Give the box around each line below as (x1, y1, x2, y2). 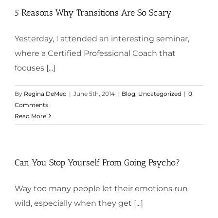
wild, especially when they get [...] (15, 198, 143, 208)
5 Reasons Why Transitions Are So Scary (15, 7, 172, 18)
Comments (15, 101, 48, 109)
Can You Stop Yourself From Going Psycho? (15, 157, 180, 168)
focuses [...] (15, 63, 55, 73)
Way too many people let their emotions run (15, 183, 188, 193)
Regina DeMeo (24, 90, 67, 97)
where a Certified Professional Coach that (15, 48, 176, 58)
